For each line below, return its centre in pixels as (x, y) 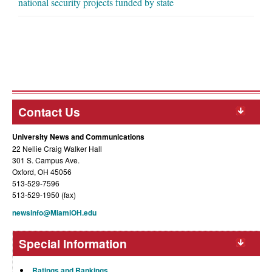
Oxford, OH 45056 (42, 172)
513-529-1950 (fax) (44, 195)
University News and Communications (78, 137)
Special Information (73, 244)
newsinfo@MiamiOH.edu (54, 213)
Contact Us (49, 112)
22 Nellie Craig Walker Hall (57, 149)
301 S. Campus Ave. (46, 160)
